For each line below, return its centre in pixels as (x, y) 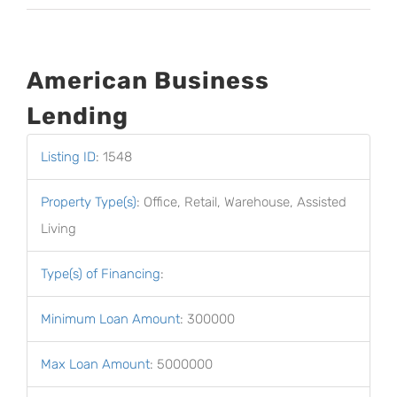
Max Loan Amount (95, 364)
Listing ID (68, 157)
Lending (78, 116)
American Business (148, 81)
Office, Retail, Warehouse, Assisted (245, 202)
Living (58, 229)
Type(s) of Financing (101, 274)
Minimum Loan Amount (110, 319)
